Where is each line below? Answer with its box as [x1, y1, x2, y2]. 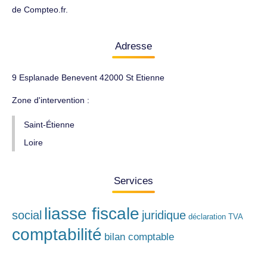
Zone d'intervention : [12, 95, 89, 105]
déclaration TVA [188, 212, 243, 221]
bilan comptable [104, 231, 174, 243]
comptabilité [12, 225, 102, 244]
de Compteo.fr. [12, 5, 68, 14]
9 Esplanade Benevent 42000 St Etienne [12, 73, 164, 82]
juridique [142, 209, 186, 222]
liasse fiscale [44, 204, 139, 223]
